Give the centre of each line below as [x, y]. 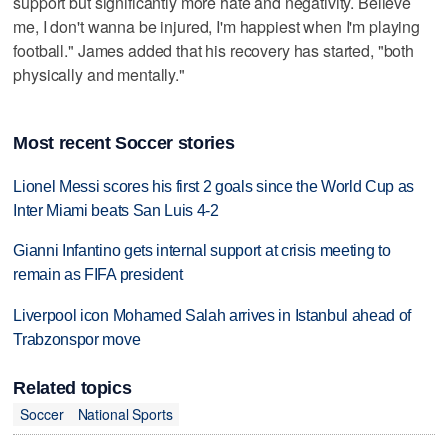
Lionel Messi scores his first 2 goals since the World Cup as [214, 186]
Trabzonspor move [77, 340]
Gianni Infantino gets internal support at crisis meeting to [202, 251]
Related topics [72, 387]
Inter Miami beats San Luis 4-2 [116, 210]
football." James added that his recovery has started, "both [214, 50]
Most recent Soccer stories [124, 142]
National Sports [125, 414]
